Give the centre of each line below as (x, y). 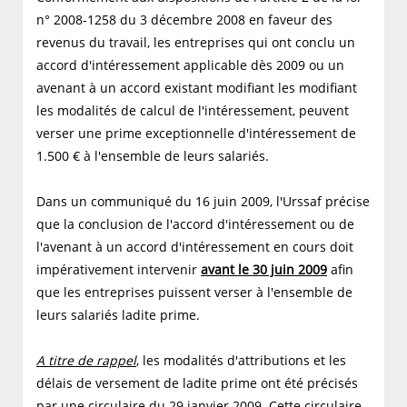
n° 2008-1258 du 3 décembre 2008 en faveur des (184, 20)
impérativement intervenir (119, 270)
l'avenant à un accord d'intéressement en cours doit (195, 247)
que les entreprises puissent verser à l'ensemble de (194, 293)
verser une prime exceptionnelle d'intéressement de (196, 134)
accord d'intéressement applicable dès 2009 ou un (190, 65)
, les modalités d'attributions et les (241, 361)
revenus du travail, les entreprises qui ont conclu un (196, 43)
